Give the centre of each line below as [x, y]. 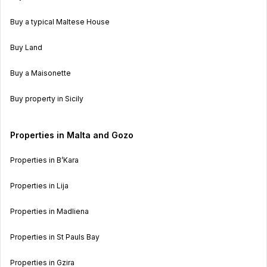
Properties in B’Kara [44, 160]
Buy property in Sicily [47, 98]
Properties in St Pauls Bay [55, 237]
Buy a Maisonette [41, 73]
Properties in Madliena [49, 211]
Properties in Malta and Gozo [72, 135]
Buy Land [26, 47]
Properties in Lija [39, 185]
